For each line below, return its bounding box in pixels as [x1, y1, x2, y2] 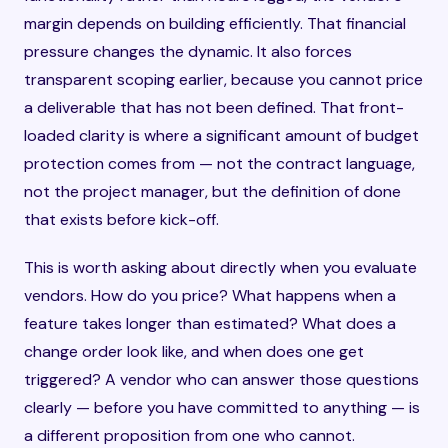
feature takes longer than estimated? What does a [24, 313, 396, 334]
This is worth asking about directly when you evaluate [24, 257, 417, 278]
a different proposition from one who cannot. [24, 425, 355, 446]
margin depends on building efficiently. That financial [24, 13, 406, 34]
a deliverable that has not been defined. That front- [24, 97, 404, 118]
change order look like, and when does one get [24, 341, 364, 362]
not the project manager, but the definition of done [24, 181, 401, 202]
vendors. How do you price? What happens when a [24, 285, 396, 306]
